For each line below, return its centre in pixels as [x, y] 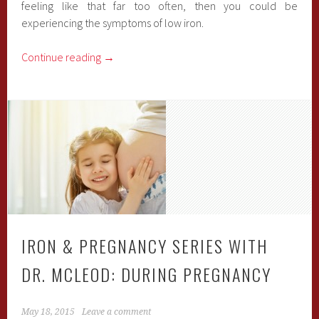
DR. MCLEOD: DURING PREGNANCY [147, 274]
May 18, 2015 [48, 312]
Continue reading [63, 57]
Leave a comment [117, 312]
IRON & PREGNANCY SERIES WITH [145, 246]
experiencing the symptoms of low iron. [113, 23]
